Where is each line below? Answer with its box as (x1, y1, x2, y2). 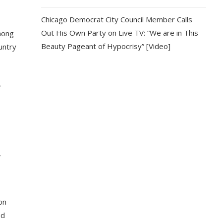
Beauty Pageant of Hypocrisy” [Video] (41, 41, 171, 51)
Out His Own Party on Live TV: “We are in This (41, 28, 199, 38)
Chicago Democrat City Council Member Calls (41, 14, 193, 24)
